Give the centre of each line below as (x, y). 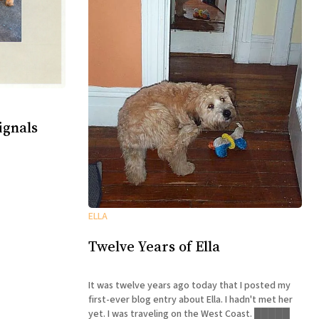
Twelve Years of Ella (154, 247)
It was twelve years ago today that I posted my (189, 285)
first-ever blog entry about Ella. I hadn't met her (190, 299)
